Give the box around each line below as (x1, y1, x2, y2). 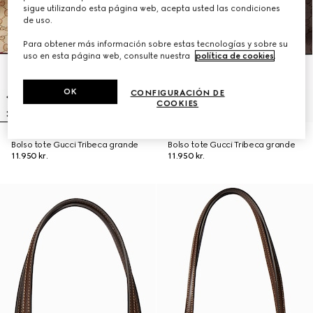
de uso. (23, 15, 53, 26)
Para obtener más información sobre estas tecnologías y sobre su (23, 39, 289, 50)
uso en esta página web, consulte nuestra (23, 51, 193, 61)
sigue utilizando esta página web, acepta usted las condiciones (23, 3, 281, 14)
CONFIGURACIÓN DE (130, 88, 225, 99)
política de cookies (196, 51, 275, 61)
